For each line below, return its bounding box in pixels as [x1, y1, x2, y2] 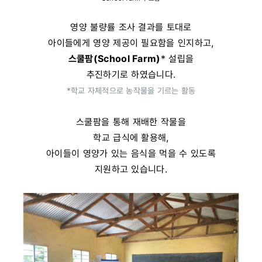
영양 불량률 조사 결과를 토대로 [70, 20, 192, 33]
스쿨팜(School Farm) [68, 52, 161, 64]
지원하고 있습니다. [94, 163, 168, 175]
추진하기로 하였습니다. [86, 68, 176, 80]
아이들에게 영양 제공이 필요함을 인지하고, [48, 36, 214, 49]
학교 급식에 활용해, [93, 131, 169, 143]
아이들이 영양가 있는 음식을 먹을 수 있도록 [46, 147, 216, 159]
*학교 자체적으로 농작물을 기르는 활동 [66, 85, 196, 95]
